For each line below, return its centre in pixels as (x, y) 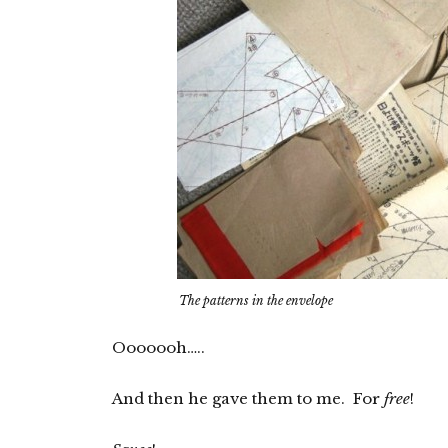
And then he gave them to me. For (248, 398)
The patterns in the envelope (256, 300)
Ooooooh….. (158, 347)
